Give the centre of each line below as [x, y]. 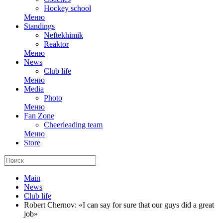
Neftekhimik [63, 35]
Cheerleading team [73, 125]
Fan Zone [39, 116]
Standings [39, 26]
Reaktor [56, 44]
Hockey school [67, 8]
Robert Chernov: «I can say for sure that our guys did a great [119, 205]
